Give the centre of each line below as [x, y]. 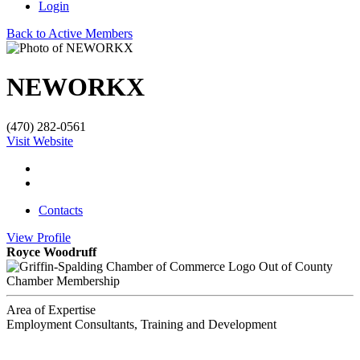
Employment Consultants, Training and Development [141, 324]
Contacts [61, 210]
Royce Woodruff [51, 252]
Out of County [296, 266]
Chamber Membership [63, 280]
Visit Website [40, 141]
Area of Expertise [51, 309]
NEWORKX [76, 87]
